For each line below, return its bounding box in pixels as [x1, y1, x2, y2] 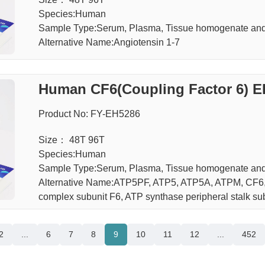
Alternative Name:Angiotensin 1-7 [38, 37, 180, 47]
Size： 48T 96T [38, 135, 105, 145]
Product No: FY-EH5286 [38, 109, 140, 119]
